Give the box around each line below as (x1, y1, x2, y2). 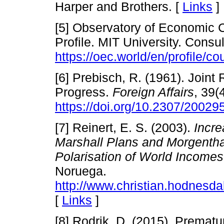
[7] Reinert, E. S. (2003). (55, 120, 194, 135)
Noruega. (55, 164, 106, 178)
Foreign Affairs (112, 84, 194, 99)
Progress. (55, 84, 112, 99)
